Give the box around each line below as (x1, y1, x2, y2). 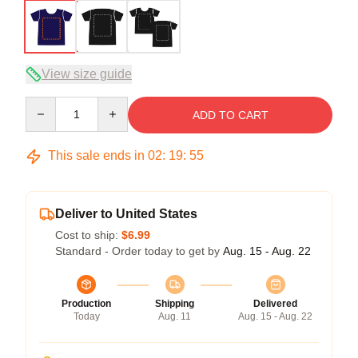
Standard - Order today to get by (55, 244, 223, 257)
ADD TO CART (192, 108, 268, 121)
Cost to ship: (55, 228, 121, 241)
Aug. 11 (158, 310, 191, 322)
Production (62, 297, 111, 309)
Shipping (155, 297, 194, 309)
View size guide (42, 66, 132, 81)
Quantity (25, 97, 67, 110)
